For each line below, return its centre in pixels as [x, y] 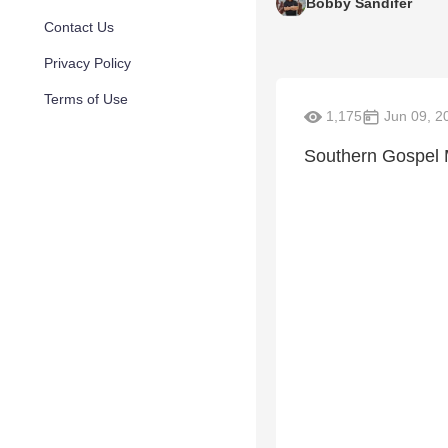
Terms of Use [86, 99]
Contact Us [79, 27]
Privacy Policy [87, 63]
